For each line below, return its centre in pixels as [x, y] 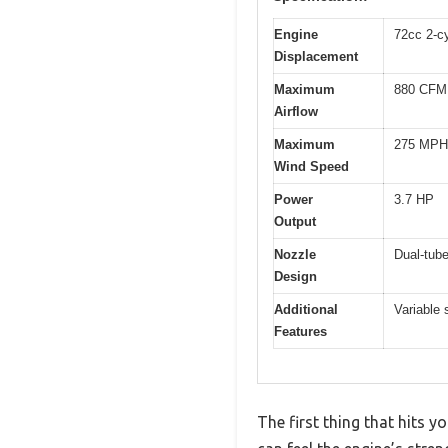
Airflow [296, 111]
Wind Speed [311, 166]
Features [300, 331]
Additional [306, 309]
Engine [296, 34]
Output [295, 221]
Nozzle [295, 254]
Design [295, 276]
